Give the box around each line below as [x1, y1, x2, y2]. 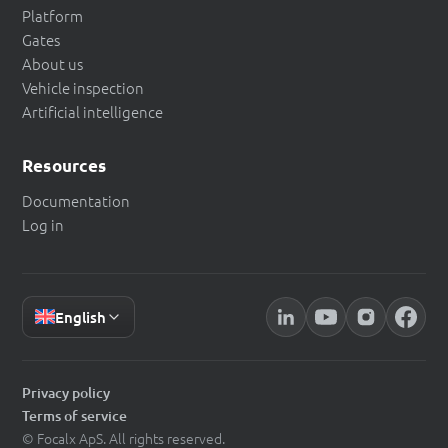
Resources [22, 154, 107, 176]
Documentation [22, 189, 130, 211]
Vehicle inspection [22, 76, 144, 98]
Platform [22, 4, 83, 26]
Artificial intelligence [22, 100, 163, 122]
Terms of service [22, 405, 127, 425]
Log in [22, 213, 64, 235]
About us [22, 52, 83, 74]
